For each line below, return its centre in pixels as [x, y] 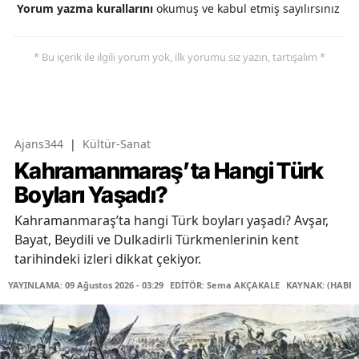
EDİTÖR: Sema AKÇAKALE [225, 285]
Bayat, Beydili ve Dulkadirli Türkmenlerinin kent [157, 240]
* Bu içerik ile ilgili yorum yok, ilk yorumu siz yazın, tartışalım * [179, 57]
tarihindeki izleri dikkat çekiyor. [108, 259]
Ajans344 [39, 144]
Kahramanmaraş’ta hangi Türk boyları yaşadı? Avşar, [171, 221]
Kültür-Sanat [117, 144]
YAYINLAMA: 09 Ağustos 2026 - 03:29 [86, 285]
